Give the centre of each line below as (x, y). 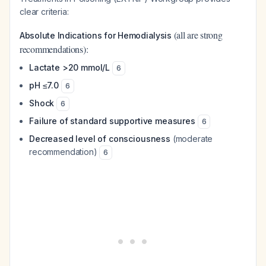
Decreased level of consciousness (100, 139)
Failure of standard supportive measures (112, 121)
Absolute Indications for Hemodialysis (96, 35)
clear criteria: (44, 12)
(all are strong (197, 35)
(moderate (191, 139)
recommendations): (54, 49)
